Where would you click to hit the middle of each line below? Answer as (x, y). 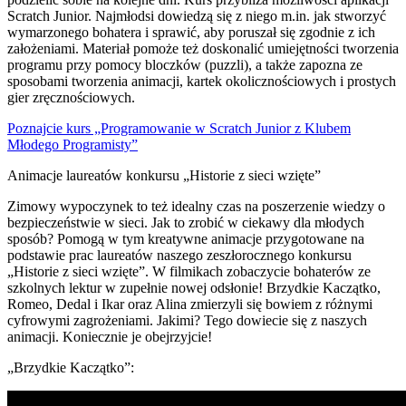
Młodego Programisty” (72, 144)
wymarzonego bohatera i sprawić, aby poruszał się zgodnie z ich (191, 32)
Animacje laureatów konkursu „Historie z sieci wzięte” (164, 175)
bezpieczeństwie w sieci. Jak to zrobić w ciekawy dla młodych (186, 222)
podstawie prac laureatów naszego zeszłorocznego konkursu (179, 255)
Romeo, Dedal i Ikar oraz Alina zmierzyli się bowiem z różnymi (190, 304)
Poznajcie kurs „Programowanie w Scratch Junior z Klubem (179, 128)
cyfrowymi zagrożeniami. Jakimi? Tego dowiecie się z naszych (187, 320)
